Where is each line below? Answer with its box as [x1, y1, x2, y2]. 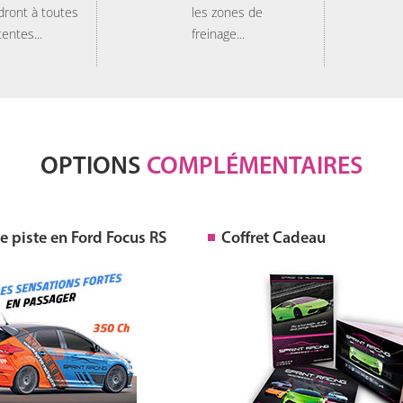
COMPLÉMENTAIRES [146, 155, 363, 180]
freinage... [192, 25, 245, 42]
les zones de [192, 4, 263, 21]
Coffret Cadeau [220, 230, 326, 247]
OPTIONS [40, 155, 147, 180]
